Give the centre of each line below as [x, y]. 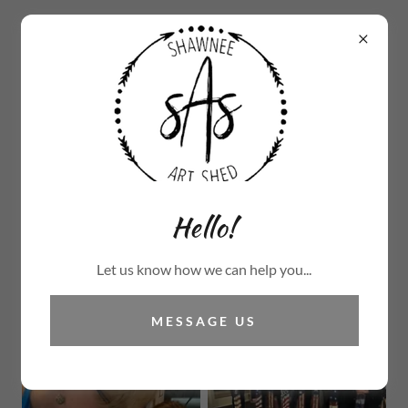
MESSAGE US [204, 321]
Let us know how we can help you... [204, 269]
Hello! [204, 227]
